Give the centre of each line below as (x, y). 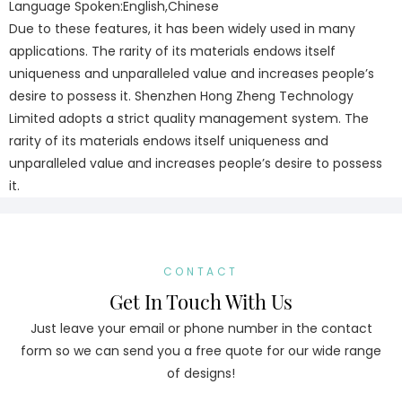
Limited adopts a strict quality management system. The (189, 118)
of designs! (201, 374)
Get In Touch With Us (201, 301)
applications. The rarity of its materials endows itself (172, 51)
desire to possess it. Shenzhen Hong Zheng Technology (181, 96)
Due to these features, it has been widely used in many (182, 29)
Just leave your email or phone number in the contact (201, 329)
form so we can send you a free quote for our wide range (201, 351)
